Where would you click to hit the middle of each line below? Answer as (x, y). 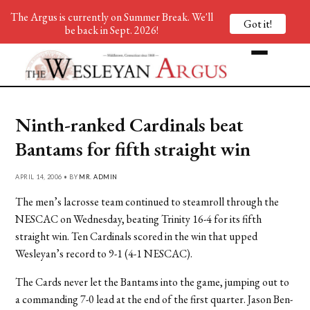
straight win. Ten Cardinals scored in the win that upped (137, 236)
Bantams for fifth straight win (133, 148)
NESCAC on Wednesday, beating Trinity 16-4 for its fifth (139, 219)
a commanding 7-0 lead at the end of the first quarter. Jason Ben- (154, 299)
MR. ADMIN (98, 176)
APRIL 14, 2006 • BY (47, 176)
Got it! (258, 24)
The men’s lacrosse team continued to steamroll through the (147, 201)
